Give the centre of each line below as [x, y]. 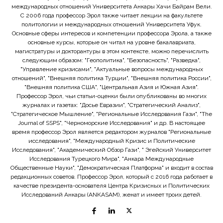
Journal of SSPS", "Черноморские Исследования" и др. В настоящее [111, 123]
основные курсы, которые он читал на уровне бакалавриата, [111, 43]
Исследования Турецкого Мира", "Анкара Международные [111, 159]
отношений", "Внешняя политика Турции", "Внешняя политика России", [111, 78]
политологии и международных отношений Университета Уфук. [111, 25]
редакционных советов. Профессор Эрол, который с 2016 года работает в [111, 177]
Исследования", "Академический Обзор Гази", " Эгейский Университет [111, 150]
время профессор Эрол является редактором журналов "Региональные [111, 132]
